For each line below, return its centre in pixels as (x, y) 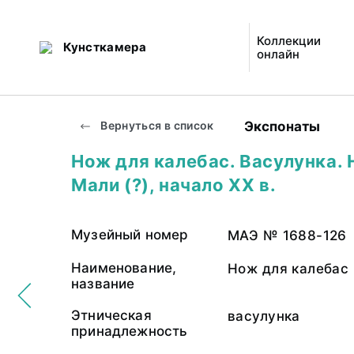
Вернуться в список (156, 125)
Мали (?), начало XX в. (174, 185)
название (103, 284)
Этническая (111, 315)
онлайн (279, 54)
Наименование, (124, 268)
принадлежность (130, 331)
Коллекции (289, 41)
